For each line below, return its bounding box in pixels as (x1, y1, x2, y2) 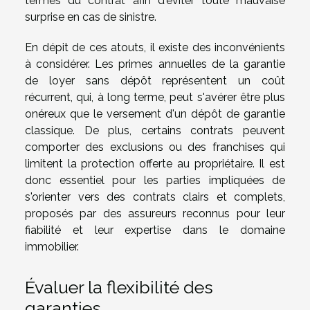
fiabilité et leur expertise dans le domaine (25, 223, 285, 237)
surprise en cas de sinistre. (25, 10, 156, 24)
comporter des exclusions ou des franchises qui (25, 140, 285, 154)
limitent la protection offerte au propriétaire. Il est (25, 156, 285, 170)
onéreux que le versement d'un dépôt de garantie (25, 107, 285, 120)
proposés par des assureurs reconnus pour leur (25, 206, 285, 220)
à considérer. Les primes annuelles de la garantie (25, 57, 285, 71)
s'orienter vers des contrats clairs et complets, (25, 190, 285, 203)
